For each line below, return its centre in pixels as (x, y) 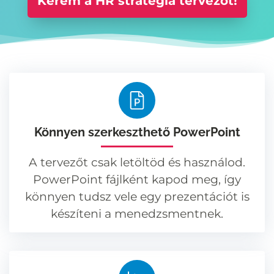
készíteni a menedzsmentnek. (137, 214)
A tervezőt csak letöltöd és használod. (137, 163)
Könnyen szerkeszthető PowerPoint (137, 132)
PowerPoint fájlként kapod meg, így (137, 180)
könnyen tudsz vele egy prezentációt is (137, 197)
